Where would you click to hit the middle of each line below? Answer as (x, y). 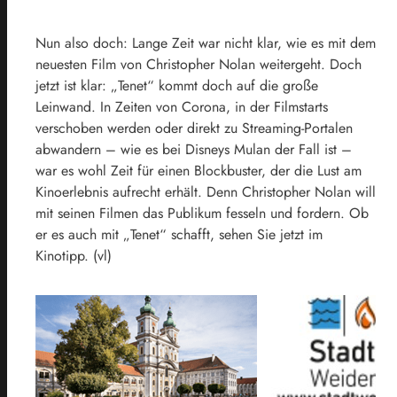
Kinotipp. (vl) (74, 255)
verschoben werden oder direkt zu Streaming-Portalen (194, 128)
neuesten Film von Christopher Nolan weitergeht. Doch (198, 64)
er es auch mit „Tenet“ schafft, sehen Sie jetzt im (179, 234)
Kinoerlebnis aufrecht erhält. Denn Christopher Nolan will (206, 191)
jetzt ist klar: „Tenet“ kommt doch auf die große (177, 85)
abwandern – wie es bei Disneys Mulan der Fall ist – (194, 149)
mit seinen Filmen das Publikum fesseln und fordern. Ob (202, 213)
